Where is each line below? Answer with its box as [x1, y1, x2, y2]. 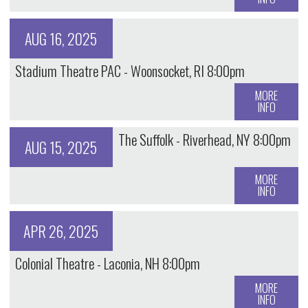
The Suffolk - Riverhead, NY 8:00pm [118, 129, 291, 151]
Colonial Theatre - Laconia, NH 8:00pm [14, 252, 200, 274]
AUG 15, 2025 [25, 136, 98, 159]
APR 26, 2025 [23, 220, 99, 243]
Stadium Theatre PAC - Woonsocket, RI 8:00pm [14, 60, 245, 82]
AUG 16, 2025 [25, 27, 98, 50]
